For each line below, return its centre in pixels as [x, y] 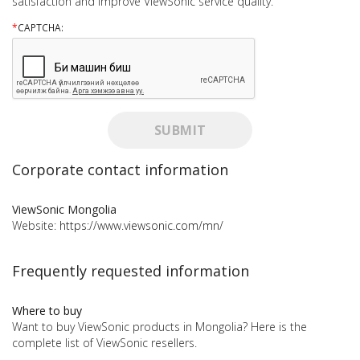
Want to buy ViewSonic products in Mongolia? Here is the [160, 327]
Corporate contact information [120, 170]
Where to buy [47, 311]
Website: [36, 226]
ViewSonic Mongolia [64, 210]
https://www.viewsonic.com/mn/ [141, 226]
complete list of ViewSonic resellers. [104, 343]
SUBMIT [180, 131]
